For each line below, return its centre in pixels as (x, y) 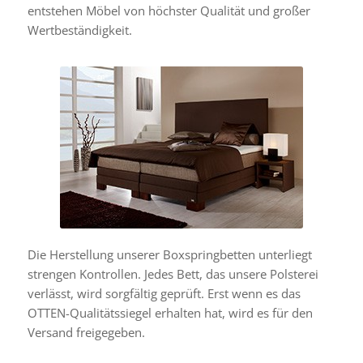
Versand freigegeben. (86, 332)
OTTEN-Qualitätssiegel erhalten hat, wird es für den (170, 312)
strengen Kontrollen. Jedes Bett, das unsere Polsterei (173, 273)
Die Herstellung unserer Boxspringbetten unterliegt (169, 254)
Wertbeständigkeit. (79, 30)
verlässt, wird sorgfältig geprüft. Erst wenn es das (164, 293)
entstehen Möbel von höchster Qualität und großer (169, 10)
